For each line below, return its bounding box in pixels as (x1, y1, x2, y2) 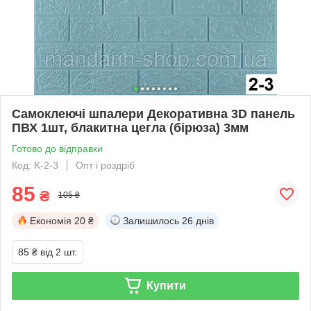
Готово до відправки (12, 142, 103, 154)
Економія (30, 215, 72, 226)
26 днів (182, 215, 214, 226)
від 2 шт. (40, 246, 77, 258)
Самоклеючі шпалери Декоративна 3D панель (12, 106, 295, 121)
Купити (146, 279, 186, 292)
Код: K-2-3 (12, 159, 58, 171)
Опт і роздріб (76, 159, 135, 171)
